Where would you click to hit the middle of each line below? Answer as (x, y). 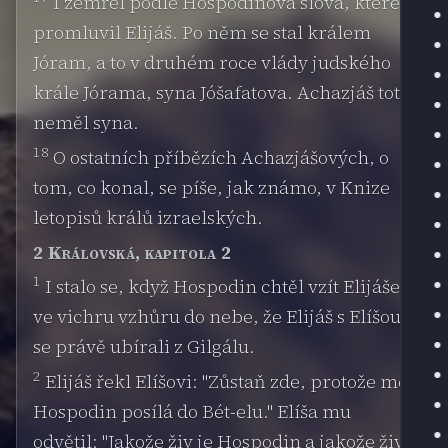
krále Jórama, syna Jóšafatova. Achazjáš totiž (224, 92)
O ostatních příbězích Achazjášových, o (219, 157)
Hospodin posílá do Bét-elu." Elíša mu (192, 411)
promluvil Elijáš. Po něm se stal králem (202, 32)
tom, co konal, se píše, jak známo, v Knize (211, 187)
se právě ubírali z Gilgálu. (144, 346)
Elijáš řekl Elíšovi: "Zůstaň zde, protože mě (224, 381)
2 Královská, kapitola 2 (132, 252)
